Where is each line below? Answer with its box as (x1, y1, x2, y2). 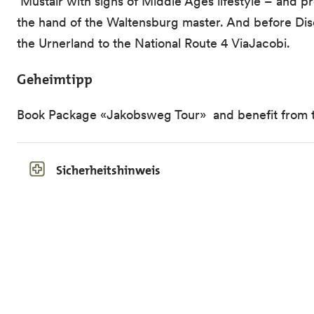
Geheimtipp (17, 70, 93, 89)
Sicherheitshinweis (56, 162, 161, 179)
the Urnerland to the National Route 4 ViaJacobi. (17, 35, 290, 52)
